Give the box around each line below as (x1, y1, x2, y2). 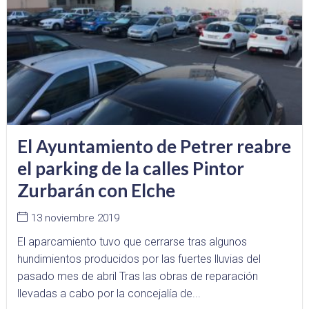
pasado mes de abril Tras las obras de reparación (17, 270, 258, 283)
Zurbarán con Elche (17, 179, 175, 202)
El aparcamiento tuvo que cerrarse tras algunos (17, 235, 247, 249)
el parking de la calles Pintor (17, 157, 244, 180)
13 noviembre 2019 (31, 211, 119, 224)
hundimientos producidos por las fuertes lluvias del (17, 252, 261, 266)
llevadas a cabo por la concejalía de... (17, 287, 201, 301)
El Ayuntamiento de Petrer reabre (17, 135, 291, 158)
